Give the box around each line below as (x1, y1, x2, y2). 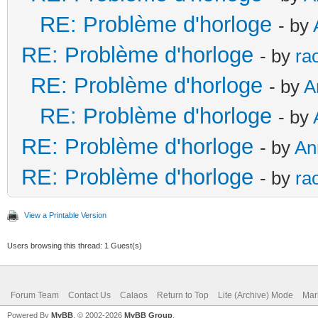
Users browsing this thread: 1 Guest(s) (7, 241, 142, 250)
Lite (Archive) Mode (218, 290, 293, 300)
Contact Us (68, 290, 111, 300)
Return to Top (157, 290, 209, 300)
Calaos (120, 290, 148, 300)
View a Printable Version (24, 210, 106, 219)
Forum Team (11, 290, 59, 300)
